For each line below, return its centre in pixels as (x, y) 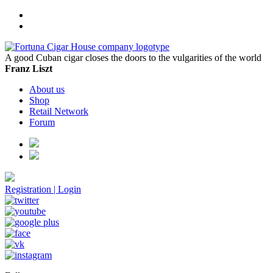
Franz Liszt (29, 69)
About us (47, 89)
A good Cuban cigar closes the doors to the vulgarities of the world (133, 58)
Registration (28, 189)
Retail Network (59, 111)
